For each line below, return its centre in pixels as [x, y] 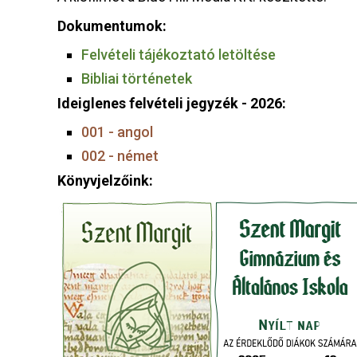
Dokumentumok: [112, 25]
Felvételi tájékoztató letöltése [178, 54]
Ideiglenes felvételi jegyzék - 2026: [172, 103]
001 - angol [117, 131]
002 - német [120, 155]
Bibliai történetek [137, 78]
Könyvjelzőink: [105, 180]
